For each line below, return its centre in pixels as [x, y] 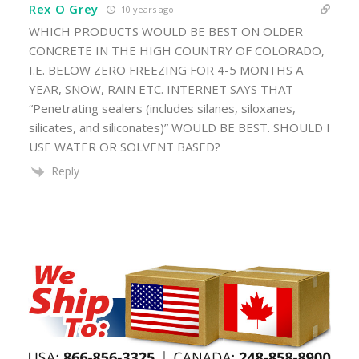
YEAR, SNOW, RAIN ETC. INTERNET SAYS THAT [161, 89]
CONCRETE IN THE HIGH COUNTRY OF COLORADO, [177, 50]
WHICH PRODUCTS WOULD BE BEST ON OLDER [166, 31]
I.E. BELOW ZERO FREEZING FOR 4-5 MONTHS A [166, 69]
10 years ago [146, 9]
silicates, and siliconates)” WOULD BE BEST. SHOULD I [179, 127]
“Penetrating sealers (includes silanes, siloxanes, [162, 108]
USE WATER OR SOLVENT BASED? [125, 146]
